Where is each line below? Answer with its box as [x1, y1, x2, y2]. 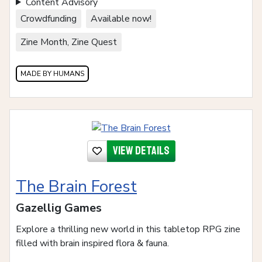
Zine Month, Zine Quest [20, 35, 117, 49]
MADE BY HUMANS [20, 68, 84, 78]
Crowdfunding [20, 12, 77, 25]
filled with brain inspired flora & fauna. [16, 236, 169, 250]
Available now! [91, 12, 151, 25]
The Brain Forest [16, 175, 137, 198]
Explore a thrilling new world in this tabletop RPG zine [16, 222, 240, 236]
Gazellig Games [16, 199, 102, 216]
